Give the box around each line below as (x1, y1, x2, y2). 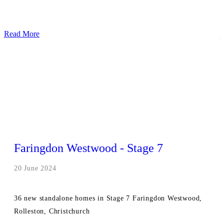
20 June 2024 (14, 164, 56, 172)
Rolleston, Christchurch (14, 207, 90, 215)
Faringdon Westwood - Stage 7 (14, 141, 163, 155)
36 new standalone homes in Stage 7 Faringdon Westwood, (14, 194, 202, 202)
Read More (4, 29, 39, 38)
